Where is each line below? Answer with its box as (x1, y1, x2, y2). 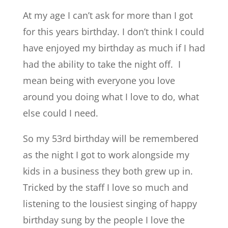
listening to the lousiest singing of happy (22, 197, 197, 210)
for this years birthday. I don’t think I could (22, 25, 204, 38)
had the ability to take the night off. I (22, 58, 181, 70)
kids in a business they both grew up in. (22, 165, 193, 177)
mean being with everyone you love (22, 74, 175, 87)
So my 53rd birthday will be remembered (22, 132, 198, 145)
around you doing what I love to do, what (22, 91, 199, 103)
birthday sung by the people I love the (22, 214, 185, 226)
